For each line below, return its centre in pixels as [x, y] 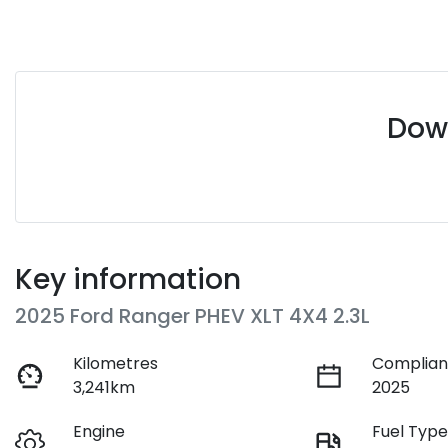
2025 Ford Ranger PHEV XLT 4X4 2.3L [192, 315]
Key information [128, 279]
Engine [99, 431]
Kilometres [116, 363]
